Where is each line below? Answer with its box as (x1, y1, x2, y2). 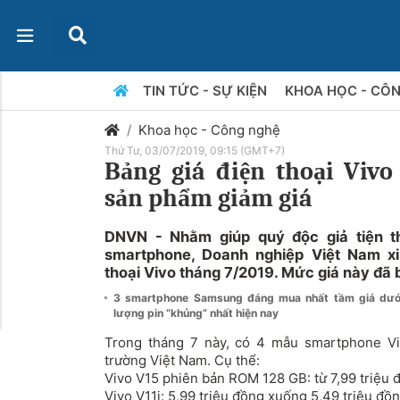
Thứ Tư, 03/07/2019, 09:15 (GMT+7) (104, 144, 285, 157)
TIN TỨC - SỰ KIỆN (142, 82, 271, 99)
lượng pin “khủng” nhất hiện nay (113, 306, 279, 320)
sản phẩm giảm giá (104, 184, 312, 212)
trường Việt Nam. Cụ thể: (104, 352, 260, 369)
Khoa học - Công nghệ (138, 121, 280, 138)
